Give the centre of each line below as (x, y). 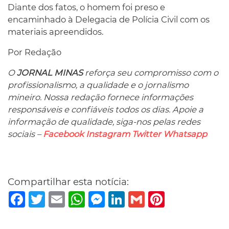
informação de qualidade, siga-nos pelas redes (104, 121)
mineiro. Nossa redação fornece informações (100, 97)
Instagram (108, 134)
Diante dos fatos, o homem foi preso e (86, 7)
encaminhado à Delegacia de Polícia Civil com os (109, 19)
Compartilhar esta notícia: (68, 181)
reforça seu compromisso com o (151, 72)
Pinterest (184, 195)
